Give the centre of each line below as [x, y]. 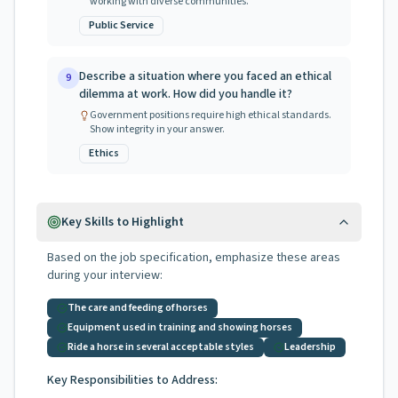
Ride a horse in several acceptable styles [161, 347]
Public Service [121, 25]
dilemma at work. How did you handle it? [186, 94]
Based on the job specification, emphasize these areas [194, 258]
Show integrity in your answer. [157, 129]
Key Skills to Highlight [123, 222]
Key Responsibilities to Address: [132, 380]
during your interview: [105, 275]
